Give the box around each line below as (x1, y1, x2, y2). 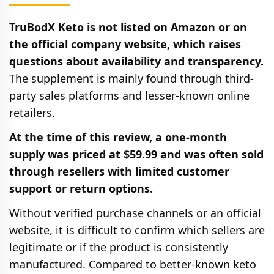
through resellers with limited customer (9, 163, 229, 179)
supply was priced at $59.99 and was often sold (9, 146, 264, 161)
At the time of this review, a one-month (9, 129, 227, 144)
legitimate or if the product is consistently (9, 239, 228, 254)
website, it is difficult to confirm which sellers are (9, 222, 265, 237)
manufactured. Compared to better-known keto (9, 256, 256, 272)
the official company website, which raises (9, 36, 241, 51)
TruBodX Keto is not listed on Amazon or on (9, 19, 247, 34)
